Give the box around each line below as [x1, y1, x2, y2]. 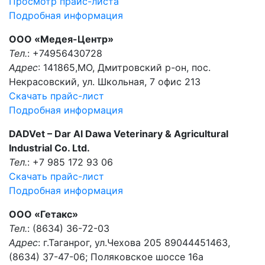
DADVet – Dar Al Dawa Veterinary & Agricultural [9, 128, 228, 140]
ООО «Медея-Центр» [9, 33, 114, 45]
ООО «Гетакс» [9, 208, 78, 220]
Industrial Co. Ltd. [9, 142, 90, 154]
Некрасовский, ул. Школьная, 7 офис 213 [9, 76, 201, 88]
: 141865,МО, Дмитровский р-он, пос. [38, 62, 211, 73]
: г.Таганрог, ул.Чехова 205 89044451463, [38, 237, 230, 248]
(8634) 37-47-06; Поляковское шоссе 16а [9, 251, 203, 263]
